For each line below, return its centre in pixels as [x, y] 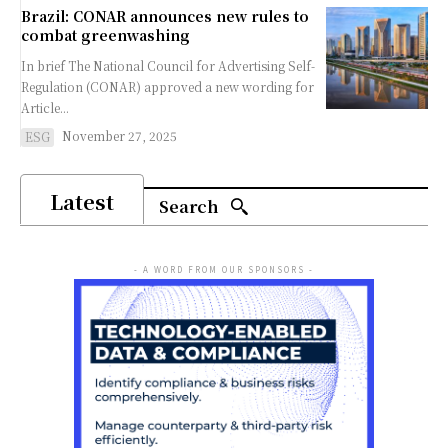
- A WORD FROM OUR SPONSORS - [224, 270]
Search [189, 207]
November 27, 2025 [119, 136]
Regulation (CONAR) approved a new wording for [167, 87]
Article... [45, 108]
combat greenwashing [105, 35]
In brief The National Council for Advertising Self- [44, 66]
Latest [82, 202]
